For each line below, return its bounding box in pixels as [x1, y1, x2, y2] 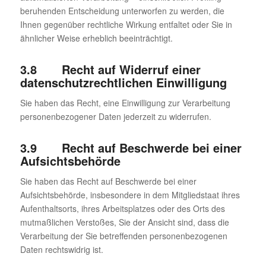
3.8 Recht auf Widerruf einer [20, 61, 201, 78]
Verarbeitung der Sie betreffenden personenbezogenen [20, 229, 227, 242]
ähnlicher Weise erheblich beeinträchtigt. [20, 32, 173, 45]
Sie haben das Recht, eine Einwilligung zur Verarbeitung [20, 97, 230, 109]
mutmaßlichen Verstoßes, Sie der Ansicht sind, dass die [20, 216, 229, 228]
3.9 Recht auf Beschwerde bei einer [20, 139, 242, 157]
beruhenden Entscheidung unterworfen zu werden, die [20, 5, 224, 17]
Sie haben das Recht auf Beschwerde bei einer [20, 175, 197, 187]
